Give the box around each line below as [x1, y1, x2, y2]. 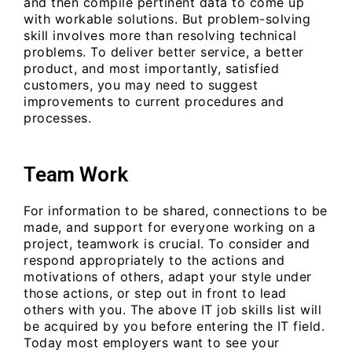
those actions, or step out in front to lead [24, 284, 287, 301]
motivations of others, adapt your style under [24, 268, 312, 284]
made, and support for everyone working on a [24, 218, 316, 235]
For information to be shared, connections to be [24, 202, 328, 218]
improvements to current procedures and [24, 93, 284, 110]
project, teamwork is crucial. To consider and [24, 235, 310, 251]
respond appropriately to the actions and [24, 251, 284, 268]
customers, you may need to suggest [24, 77, 258, 93]
